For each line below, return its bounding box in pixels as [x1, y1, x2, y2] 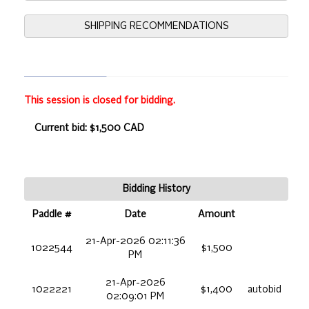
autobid [248, 285, 281, 295]
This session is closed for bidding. [24, 96, 175, 106]
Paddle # [32, 210, 71, 220]
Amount [198, 210, 235, 220]
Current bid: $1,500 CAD [34, 123, 144, 134]
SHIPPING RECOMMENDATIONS [83, 21, 229, 31]
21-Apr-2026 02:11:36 [85, 237, 186, 247]
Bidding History [122, 184, 190, 195]
